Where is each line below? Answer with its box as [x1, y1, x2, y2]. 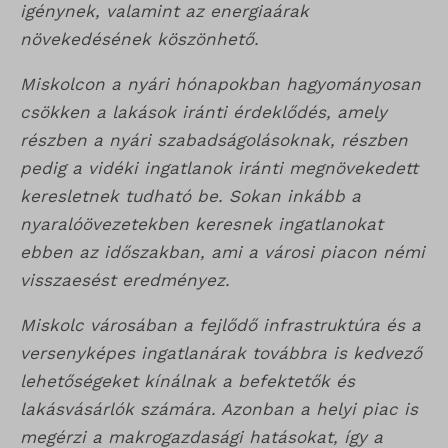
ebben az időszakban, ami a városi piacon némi [20, 242, 425, 263]
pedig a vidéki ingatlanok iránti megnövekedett [20, 158, 418, 179]
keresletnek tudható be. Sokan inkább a [20, 186, 361, 207]
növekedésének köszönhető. [20, 29, 259, 50]
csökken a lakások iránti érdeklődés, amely [20, 102, 387, 123]
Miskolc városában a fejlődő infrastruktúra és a [20, 315, 421, 336]
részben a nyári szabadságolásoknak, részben [20, 130, 408, 151]
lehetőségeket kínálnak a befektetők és [20, 371, 355, 392]
